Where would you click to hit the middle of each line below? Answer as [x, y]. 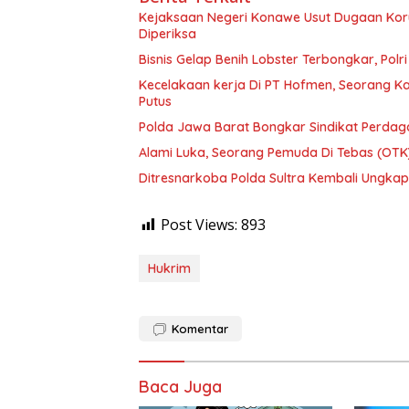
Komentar [200, 329]
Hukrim [169, 269]
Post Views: [199, 225]
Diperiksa [168, 34]
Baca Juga [180, 387]
